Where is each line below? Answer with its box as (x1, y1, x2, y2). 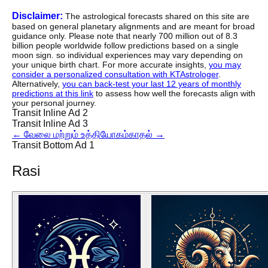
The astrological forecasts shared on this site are (63, 11, 249, 22)
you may (209, 60, 241, 70)
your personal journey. (12, 98, 96, 108)
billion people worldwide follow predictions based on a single (12, 41, 239, 51)
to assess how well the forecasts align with (93, 89, 255, 99)
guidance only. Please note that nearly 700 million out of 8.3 (12, 31, 237, 41)
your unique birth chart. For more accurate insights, (12, 60, 209, 70)
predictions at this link (12, 89, 93, 99)
